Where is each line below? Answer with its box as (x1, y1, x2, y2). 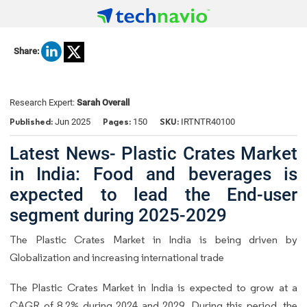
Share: (14, 46, 39, 57)
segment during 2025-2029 (10, 204, 227, 225)
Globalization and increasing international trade (10, 250, 224, 264)
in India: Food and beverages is (10, 163, 297, 184)
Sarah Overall (77, 97, 130, 108)
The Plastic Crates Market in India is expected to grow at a (10, 280, 297, 294)
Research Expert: (10, 97, 77, 108)
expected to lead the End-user (10, 184, 297, 205)
